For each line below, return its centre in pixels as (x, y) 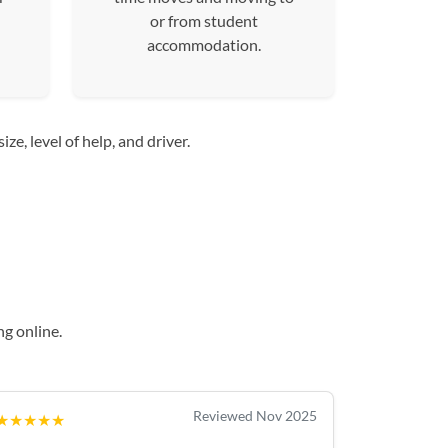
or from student (203, 20)
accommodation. (203, 44)
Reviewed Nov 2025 (255, 415)
